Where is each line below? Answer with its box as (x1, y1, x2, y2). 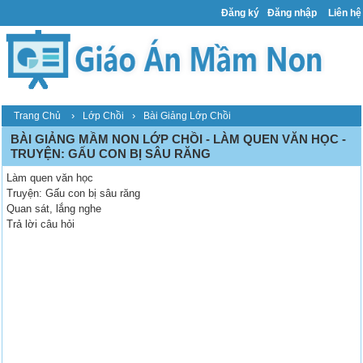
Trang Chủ (14, 110, 62, 122)
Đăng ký (221, 7, 259, 19)
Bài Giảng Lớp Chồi (143, 110, 232, 122)
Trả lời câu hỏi (6, 218, 75, 231)
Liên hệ (328, 7, 361, 19)
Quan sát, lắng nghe (6, 203, 102, 216)
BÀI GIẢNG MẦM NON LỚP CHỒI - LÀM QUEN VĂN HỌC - (11, 132, 347, 147)
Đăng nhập (267, 7, 317, 19)
